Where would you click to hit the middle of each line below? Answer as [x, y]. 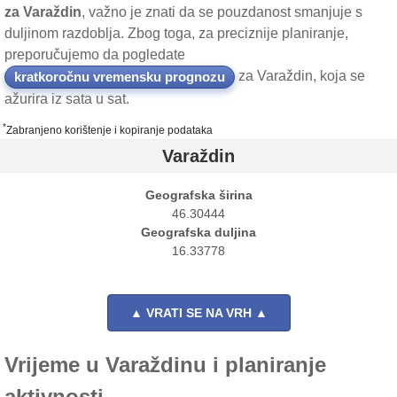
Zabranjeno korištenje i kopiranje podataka [109, 130]
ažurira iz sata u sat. [67, 99]
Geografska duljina [198, 232]
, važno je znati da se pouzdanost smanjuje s [222, 12]
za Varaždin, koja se [300, 76]
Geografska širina [198, 195]
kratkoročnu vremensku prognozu [120, 77]
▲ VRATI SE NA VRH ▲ [198, 313]
